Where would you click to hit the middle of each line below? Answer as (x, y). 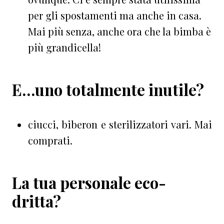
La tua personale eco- (89, 182)
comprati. (50, 140)
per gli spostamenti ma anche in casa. (115, 15)
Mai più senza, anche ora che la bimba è (119, 31)
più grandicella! (64, 47)
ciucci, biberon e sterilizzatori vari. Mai (120, 124)
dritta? (36, 201)
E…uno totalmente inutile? (108, 89)
